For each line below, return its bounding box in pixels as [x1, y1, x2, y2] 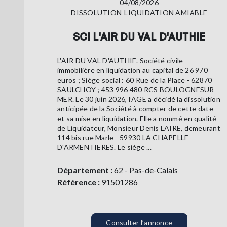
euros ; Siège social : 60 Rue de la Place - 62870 [57, 75, 212, 85]
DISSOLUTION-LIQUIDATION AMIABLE [71, 8, 208, 17]
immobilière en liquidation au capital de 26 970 [57, 66, 208, 75]
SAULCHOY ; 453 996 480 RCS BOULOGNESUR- [57, 85, 217, 94]
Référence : [57, 177, 100, 187]
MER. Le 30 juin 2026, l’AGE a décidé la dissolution [57, 95, 220, 104]
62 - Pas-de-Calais [112, 165, 178, 175]
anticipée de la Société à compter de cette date [57, 104, 213, 113]
